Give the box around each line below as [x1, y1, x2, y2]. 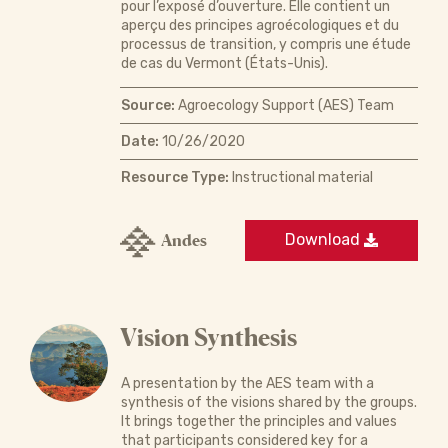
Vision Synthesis [119, 322, 297, 352]
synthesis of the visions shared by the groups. [120, 393, 417, 411]
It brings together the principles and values [120, 412, 397, 430]
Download [285, 230, 364, 250]
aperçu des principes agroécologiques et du [120, 16, 399, 34]
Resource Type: [120, 168, 229, 186]
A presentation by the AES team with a [120, 374, 374, 392]
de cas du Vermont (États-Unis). [120, 54, 328, 72]
